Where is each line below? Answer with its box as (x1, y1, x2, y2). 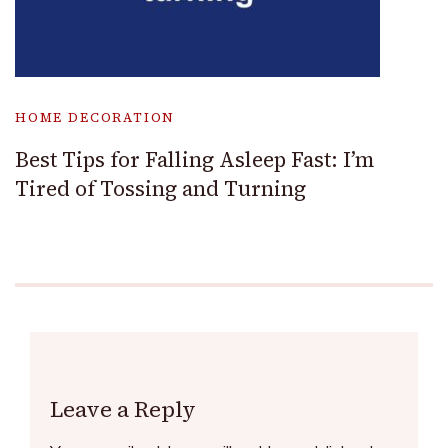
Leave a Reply (50, 393, 196, 424)
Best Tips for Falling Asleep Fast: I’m (15, 144, 374, 174)
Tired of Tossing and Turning (15, 173, 306, 203)
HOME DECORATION (15, 108, 176, 126)
